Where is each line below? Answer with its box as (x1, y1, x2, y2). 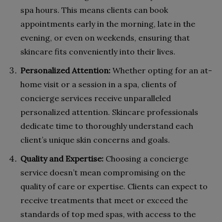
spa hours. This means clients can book (20, 4, 168, 15)
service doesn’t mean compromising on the (20, 167, 185, 177)
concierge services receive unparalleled (20, 93, 171, 103)
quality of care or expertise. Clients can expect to (20, 181, 208, 191)
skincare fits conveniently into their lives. (20, 46, 175, 56)
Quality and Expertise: (20, 153, 104, 164)
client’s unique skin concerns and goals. (20, 134, 170, 145)
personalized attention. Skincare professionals (20, 107, 198, 117)
